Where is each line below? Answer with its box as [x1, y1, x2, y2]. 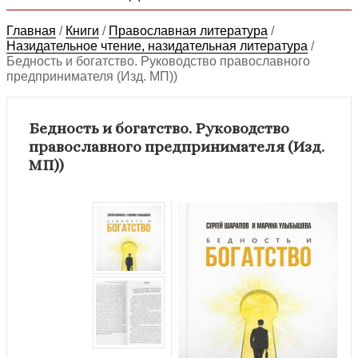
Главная [6, 23, 56, 38]
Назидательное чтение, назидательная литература [6, 38, 308, 53]
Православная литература [109, 23, 268, 38]
